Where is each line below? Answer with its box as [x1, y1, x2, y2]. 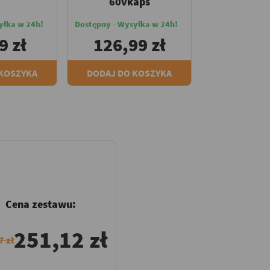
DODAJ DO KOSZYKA [87, 66, 172, 79]
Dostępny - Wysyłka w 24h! [75, 18, 178, 30]
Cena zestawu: [5, 197, 76, 212]
